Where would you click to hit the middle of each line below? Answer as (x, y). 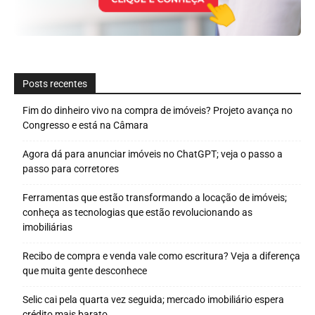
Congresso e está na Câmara (85, 126)
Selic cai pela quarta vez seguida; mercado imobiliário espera (153, 300)
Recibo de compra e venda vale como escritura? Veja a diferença (161, 256)
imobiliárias (47, 227)
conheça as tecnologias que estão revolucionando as (137, 213)
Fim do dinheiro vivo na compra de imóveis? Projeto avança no (157, 111)
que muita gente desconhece (85, 271)
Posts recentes (55, 84)
